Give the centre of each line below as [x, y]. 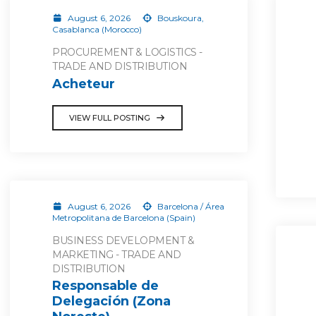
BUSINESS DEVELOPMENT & [123, 240]
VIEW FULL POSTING [110, 117]
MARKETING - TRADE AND [117, 254]
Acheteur [84, 84]
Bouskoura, [180, 18]
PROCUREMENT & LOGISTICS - [127, 52]
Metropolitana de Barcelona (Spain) [124, 217]
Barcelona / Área [190, 206]
